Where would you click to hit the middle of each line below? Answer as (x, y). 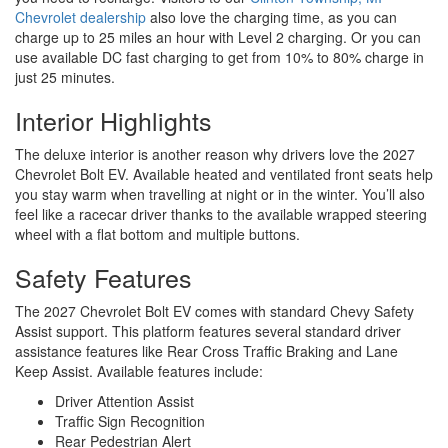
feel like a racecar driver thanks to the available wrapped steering (221, 214)
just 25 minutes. (65, 77)
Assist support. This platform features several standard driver (208, 331)
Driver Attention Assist (124, 401)
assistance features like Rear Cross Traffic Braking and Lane (206, 351)
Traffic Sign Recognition (130, 421)
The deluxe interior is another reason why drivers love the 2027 (215, 154)
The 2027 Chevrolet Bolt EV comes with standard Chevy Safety (214, 311)
